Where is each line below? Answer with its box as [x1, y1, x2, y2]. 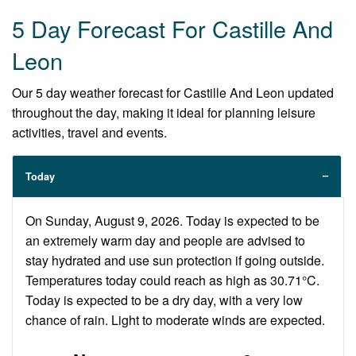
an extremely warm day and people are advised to [25, 230, 305, 250]
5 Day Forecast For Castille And [12, 11, 333, 44]
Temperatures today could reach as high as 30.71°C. [25, 270, 319, 289]
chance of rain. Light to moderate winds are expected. [25, 310, 325, 329]
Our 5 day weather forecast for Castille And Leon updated [12, 83, 334, 102]
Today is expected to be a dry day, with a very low [25, 290, 303, 309]
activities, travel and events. [12, 122, 167, 141]
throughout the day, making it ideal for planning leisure [12, 103, 315, 122]
